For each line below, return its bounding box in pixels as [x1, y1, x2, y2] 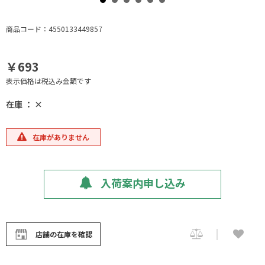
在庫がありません [33, 132, 89, 142]
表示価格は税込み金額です [6, 76, 91, 86]
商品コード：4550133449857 [6, 24, 102, 34]
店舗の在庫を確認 [35, 229, 92, 239]
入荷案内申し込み [98, 175, 186, 190]
